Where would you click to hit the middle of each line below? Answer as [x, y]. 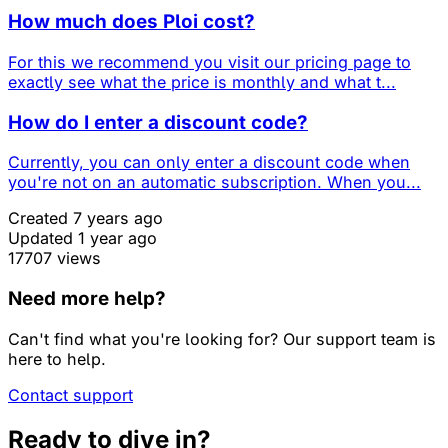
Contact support [70, 394]
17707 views [54, 258]
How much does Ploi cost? [131, 22]
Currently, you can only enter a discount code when [209, 162]
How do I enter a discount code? [158, 122]
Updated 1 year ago [82, 238]
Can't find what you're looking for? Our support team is [222, 338]
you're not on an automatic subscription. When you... [214, 182]
